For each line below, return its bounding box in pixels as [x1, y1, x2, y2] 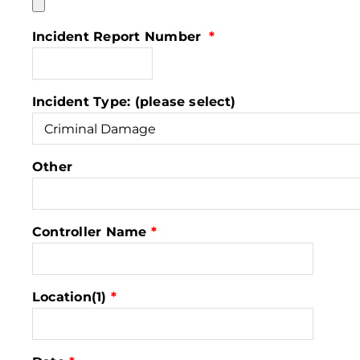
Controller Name [31, 224, 147, 240]
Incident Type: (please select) [31, 94, 236, 110]
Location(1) [31, 289, 107, 305]
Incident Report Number [31, 29, 206, 45]
